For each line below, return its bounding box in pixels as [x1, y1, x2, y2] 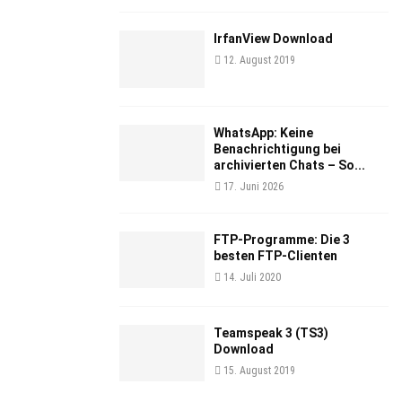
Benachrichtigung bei [214, 141, 341, 156]
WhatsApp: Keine [214, 125, 313, 140]
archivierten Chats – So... [214, 157, 365, 172]
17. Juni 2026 [223, 179, 284, 193]
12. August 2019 [223, 54, 295, 67]
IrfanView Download [214, 31, 333, 47]
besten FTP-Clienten [214, 248, 337, 263]
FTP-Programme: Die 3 [214, 232, 350, 247]
